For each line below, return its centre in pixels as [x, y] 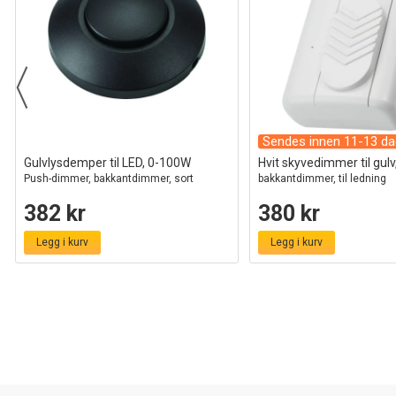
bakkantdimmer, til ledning [322, 179]
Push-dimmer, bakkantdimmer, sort [109, 179]
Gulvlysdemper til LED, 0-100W [107, 163]
